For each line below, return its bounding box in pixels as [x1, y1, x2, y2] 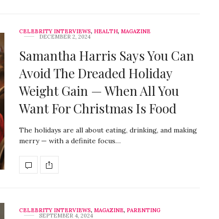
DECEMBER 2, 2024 [39, 33, 90, 41]
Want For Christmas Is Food [19, 100, 176, 117]
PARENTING [127, 207, 160, 214]
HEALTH [94, 28, 118, 35]
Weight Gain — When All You [19, 82, 179, 100]
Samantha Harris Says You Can [19, 47, 194, 65]
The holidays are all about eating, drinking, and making [19, 126, 197, 135]
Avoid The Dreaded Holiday [19, 65, 172, 82]
